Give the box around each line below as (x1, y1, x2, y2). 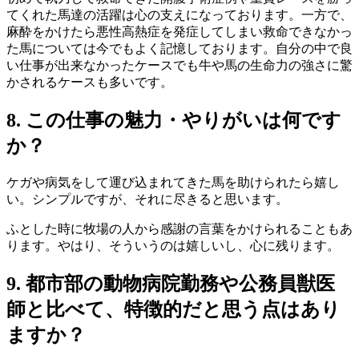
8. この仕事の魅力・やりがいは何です (6, 110, 341, 131)
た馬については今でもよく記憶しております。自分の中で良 (6, 42, 353, 56)
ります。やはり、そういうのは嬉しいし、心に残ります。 (6, 238, 340, 252)
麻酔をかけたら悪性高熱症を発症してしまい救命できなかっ (6, 25, 353, 39)
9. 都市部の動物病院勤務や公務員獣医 (6, 272, 335, 294)
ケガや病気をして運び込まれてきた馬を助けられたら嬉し (6, 175, 340, 189)
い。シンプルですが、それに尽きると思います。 (6, 192, 288, 206)
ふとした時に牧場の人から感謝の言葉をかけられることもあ (6, 221, 353, 236)
